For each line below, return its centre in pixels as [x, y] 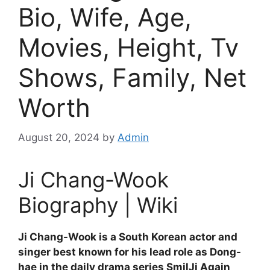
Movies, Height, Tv [128, 48]
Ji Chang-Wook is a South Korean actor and [128, 237]
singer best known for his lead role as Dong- [130, 252]
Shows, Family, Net [132, 78]
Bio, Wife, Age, [105, 17]
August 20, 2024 [59, 137]
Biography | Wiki [98, 205]
